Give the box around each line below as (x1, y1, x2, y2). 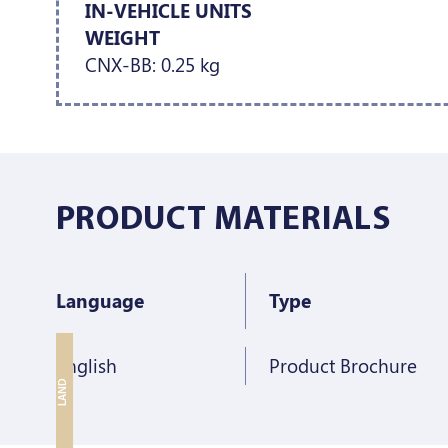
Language (55, 287, 144, 313)
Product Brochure (269, 352, 418, 378)
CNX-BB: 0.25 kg (84, 52, 220, 78)
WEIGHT (84, 25, 160, 51)
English (55, 352, 117, 378)
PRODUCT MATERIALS (55, 203, 392, 237)
